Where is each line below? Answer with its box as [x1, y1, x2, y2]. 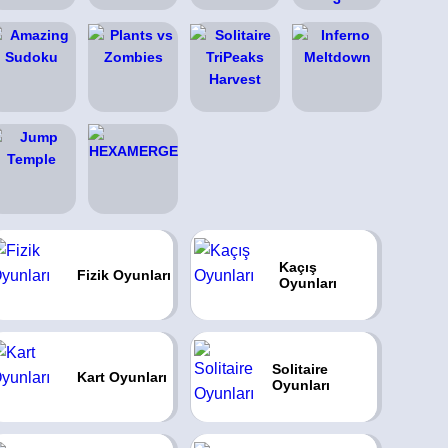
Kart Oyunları [76, 369, 167, 385]
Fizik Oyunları [76, 267, 171, 283]
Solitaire [272, 361, 329, 377]
